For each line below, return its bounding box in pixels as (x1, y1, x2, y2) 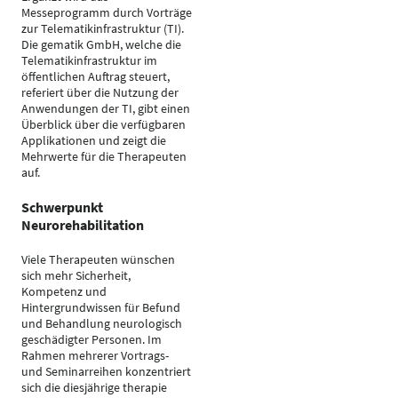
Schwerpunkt (21, 198, 103, 216)
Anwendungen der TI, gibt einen (21, 100, 190, 116)
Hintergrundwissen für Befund (21, 299, 180, 315)
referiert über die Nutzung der (21, 84, 179, 100)
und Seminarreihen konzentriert (21, 363, 191, 379)
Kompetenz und (21, 283, 107, 299)
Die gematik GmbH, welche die (21, 36, 181, 52)
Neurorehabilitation (21, 216, 144, 234)
